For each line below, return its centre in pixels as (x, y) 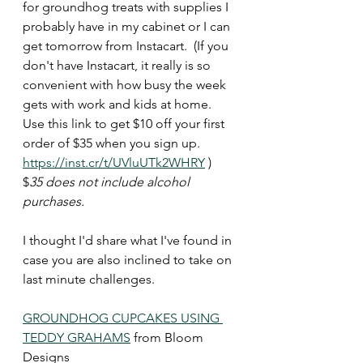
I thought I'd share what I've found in (129, 240)
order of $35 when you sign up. (115, 143)
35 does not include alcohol (111, 182)
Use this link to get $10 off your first (125, 124)
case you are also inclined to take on (129, 260)
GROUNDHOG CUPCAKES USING (123, 318)
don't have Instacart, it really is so (118, 65)
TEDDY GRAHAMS (77, 337)
